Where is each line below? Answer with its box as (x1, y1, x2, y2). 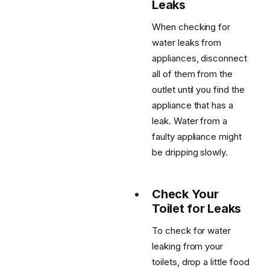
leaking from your (152, 240, 224, 252)
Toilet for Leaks (152, 201, 241, 216)
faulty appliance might (152, 131, 242, 142)
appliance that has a (152, 99, 233, 111)
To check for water (152, 225, 231, 236)
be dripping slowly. (152, 146, 228, 158)
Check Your (152, 187, 219, 201)
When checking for (152, 21, 231, 33)
